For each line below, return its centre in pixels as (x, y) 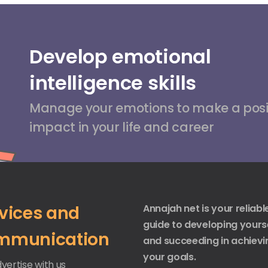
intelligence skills (112, 83)
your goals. (170, 257)
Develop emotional (120, 56)
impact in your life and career (121, 127)
